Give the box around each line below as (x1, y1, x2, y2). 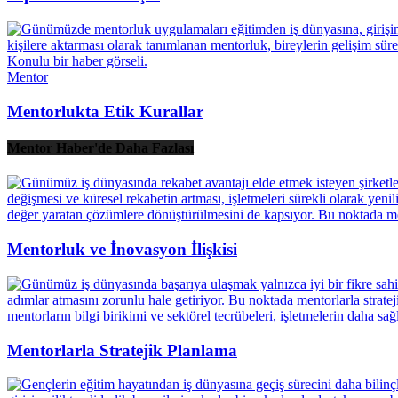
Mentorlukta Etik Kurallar (7, 101, 203, 121)
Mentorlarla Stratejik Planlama (7, 340, 237, 360)
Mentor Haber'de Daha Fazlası (7, 140, 194, 156)
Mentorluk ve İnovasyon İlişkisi (7, 240, 237, 259)
